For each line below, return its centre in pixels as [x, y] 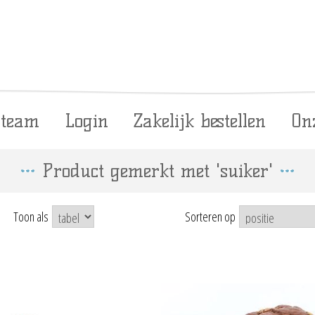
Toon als [31, 217]
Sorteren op [210, 217]
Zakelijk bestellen [200, 121]
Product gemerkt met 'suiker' [157, 171]
